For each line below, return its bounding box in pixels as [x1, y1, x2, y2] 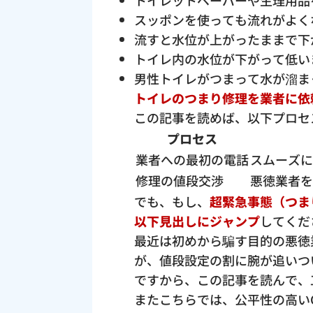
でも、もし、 [134, 192, 210, 211]
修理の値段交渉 [136, 171, 224, 190]
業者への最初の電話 [136, 150, 249, 169]
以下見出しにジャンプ [134, 212, 260, 231]
